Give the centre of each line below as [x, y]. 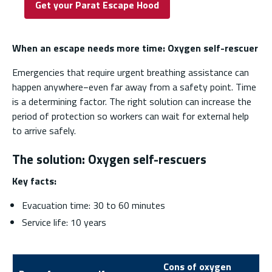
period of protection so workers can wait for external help [131, 116]
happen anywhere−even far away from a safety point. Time [134, 87]
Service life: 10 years [64, 223]
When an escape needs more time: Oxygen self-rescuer [135, 48]
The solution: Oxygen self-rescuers [109, 159]
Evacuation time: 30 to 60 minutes [93, 206]
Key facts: [34, 181]
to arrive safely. [44, 130]
